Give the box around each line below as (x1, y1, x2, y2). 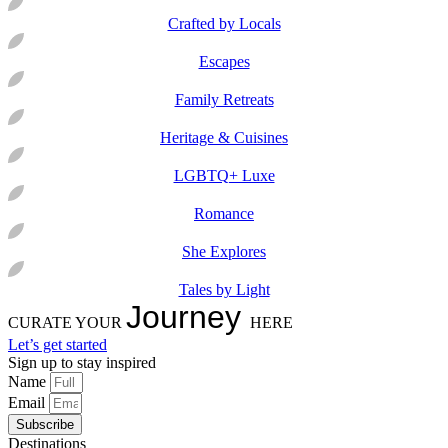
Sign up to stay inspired (8, 354, 156, 372)
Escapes (198, 53, 250, 71)
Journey (126, 299, 250, 336)
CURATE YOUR (8, 314, 126, 332)
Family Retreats (174, 91, 274, 109)
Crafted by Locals (167, 15, 281, 33)
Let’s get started (8, 336, 107, 354)
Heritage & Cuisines (160, 129, 288, 147)
